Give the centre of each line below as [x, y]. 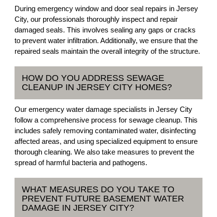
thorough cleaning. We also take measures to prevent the [104, 152]
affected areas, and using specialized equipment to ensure [106, 141]
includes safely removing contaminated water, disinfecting [105, 131]
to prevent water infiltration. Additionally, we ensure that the [106, 40]
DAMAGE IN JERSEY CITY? [78, 208]
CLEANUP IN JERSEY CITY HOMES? [97, 87]
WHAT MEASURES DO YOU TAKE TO [98, 189]
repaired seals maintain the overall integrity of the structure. [107, 51]
